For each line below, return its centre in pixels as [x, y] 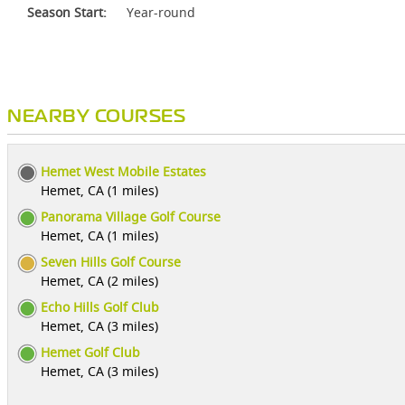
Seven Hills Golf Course [111, 262]
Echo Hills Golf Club [100, 307]
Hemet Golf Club [90, 352]
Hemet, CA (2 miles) [99, 281]
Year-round [161, 12]
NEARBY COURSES [96, 117]
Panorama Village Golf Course [131, 217]
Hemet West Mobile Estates [123, 171]
